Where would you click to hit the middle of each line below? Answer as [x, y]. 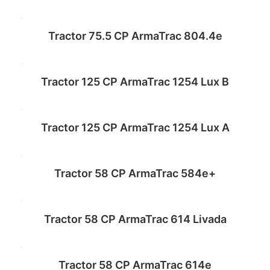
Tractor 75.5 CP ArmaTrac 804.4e [135, 36]
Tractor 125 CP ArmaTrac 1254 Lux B [135, 82]
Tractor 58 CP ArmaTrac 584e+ [135, 174]
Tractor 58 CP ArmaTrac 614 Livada [135, 219]
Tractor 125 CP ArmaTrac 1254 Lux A [135, 128]
